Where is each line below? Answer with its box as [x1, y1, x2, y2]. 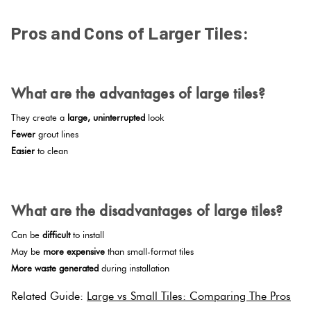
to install [73, 228, 104, 240]
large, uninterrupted [67, 111, 145, 123]
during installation [99, 262, 169, 274]
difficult [42, 228, 73, 240]
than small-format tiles [105, 245, 194, 257]
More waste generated [11, 262, 99, 274]
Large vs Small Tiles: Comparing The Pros [87, 289, 291, 303]
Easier [11, 144, 35, 156]
